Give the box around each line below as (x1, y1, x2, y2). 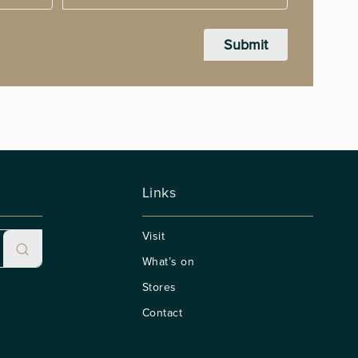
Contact (141, 304, 183, 320)
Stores (141, 279, 177, 295)
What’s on (141, 253, 195, 269)
